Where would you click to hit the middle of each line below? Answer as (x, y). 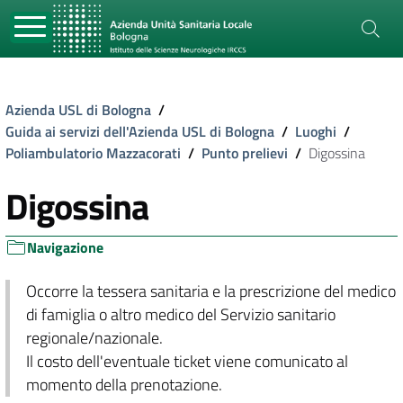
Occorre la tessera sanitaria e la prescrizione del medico (210, 291)
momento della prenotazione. (124, 385)
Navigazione (65, 247)
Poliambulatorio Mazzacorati (93, 153)
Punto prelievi (245, 153)
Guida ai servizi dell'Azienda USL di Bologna (140, 131)
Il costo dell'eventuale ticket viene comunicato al (187, 361)
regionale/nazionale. (94, 338)
